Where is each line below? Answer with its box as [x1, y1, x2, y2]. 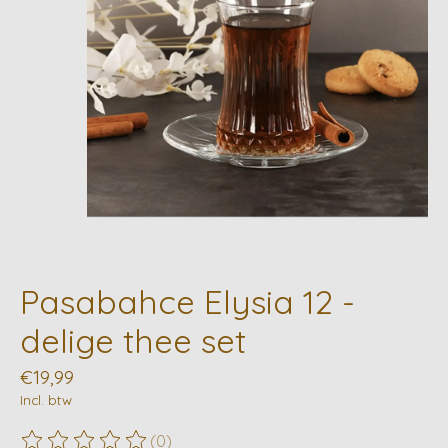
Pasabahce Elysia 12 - [20, 281, 355, 323]
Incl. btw [20, 391, 72, 408]
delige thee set [20, 320, 246, 362]
